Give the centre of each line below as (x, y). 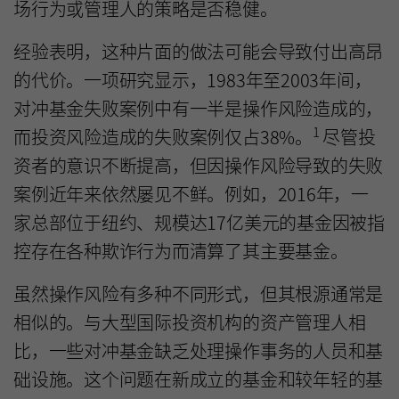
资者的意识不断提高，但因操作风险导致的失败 (199, 165)
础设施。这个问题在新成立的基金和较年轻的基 (199, 379)
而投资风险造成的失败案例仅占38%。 (163, 136)
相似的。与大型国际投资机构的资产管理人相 (190, 322)
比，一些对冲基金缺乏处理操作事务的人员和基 (199, 350)
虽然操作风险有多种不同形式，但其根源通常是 (199, 293)
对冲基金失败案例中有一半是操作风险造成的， (199, 108)
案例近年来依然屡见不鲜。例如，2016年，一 (191, 193)
